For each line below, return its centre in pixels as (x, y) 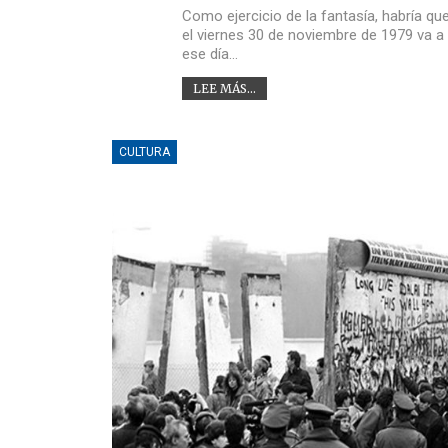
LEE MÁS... (224, 88)
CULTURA (144, 151)
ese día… (209, 53)
